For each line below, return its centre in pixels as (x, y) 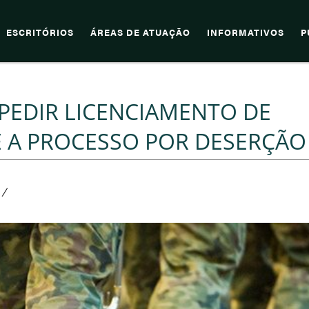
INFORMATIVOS (246, 32)
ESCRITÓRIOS (40, 32)
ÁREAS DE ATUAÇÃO (140, 32)
